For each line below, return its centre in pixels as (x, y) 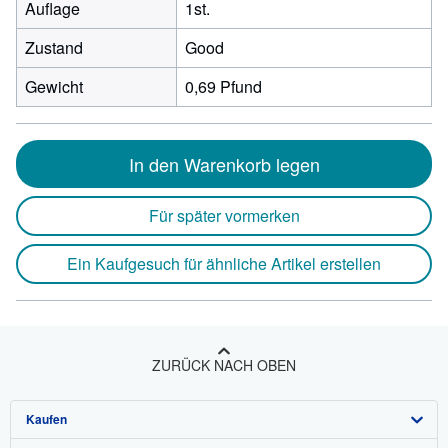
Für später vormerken (224, 215)
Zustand (54, 47)
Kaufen (46, 419)
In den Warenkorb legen (224, 164)
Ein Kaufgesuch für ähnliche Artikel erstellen (224, 263)
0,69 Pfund (223, 86)
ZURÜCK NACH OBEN (224, 365)
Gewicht (54, 86)
